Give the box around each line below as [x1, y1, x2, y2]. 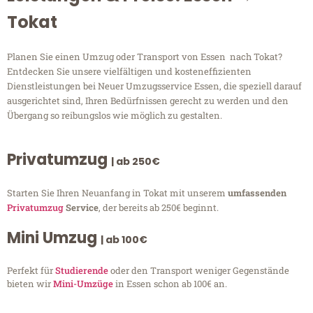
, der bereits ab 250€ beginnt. [99, 201, 219, 214]
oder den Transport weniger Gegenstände [108, 264, 289, 277]
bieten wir [7, 277, 53, 291]
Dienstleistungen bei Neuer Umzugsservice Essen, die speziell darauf [7, 80, 302, 93]
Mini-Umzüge [53, 277, 113, 291]
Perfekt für [7, 264, 55, 277]
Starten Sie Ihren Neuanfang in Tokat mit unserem [7, 187, 228, 200]
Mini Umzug [7, 227, 101, 249]
